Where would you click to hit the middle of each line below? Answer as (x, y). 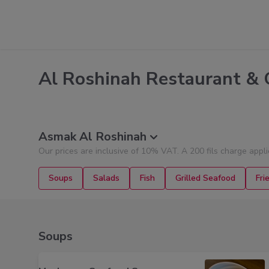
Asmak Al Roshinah (92, 137)
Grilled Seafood (205, 178)
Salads (106, 178)
